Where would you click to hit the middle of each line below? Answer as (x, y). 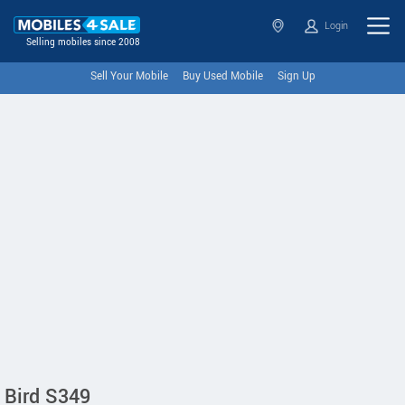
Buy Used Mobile (222, 76)
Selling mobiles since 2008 (83, 43)
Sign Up (296, 76)
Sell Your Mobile (129, 76)
